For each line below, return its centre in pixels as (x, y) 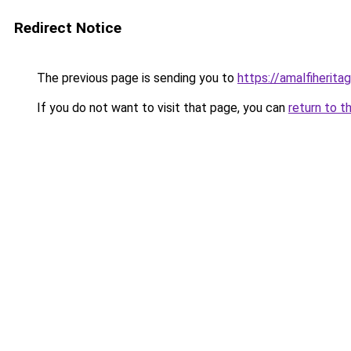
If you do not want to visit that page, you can (161, 108)
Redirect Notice (68, 28)
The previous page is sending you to (136, 78)
